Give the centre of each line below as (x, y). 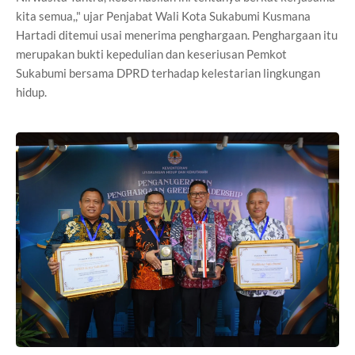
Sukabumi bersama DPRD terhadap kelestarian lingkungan (168, 73)
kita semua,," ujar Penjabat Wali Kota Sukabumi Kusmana (163, 15)
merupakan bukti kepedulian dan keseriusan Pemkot (151, 53)
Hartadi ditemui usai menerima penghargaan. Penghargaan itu (177, 34)
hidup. (31, 92)
